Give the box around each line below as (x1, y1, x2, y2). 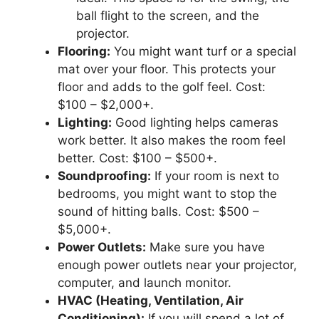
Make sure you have (146, 239, 265, 254)
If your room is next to (151, 168, 279, 183)
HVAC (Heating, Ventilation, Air (58, 293, 244, 308)
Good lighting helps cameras (112, 115, 278, 130)
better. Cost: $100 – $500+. (58, 150, 217, 165)
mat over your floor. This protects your (58, 61, 276, 76)
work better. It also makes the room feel (58, 132, 286, 147)
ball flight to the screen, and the (75, 8, 259, 23)
